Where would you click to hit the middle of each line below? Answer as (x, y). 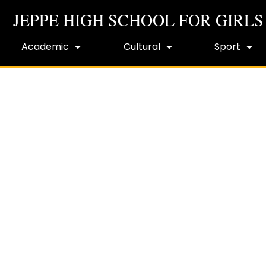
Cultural (142, 47)
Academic (45, 47)
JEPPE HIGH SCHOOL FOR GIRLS (138, 19)
